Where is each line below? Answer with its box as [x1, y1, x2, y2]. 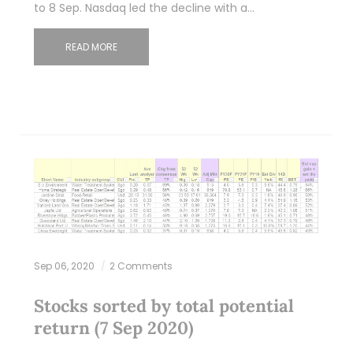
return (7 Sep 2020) [33, 316, 194, 339]
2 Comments [109, 258, 173, 273]
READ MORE [65, 39, 117, 54]
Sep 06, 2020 [33, 258, 97, 273]
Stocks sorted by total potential [33, 294, 294, 317]
